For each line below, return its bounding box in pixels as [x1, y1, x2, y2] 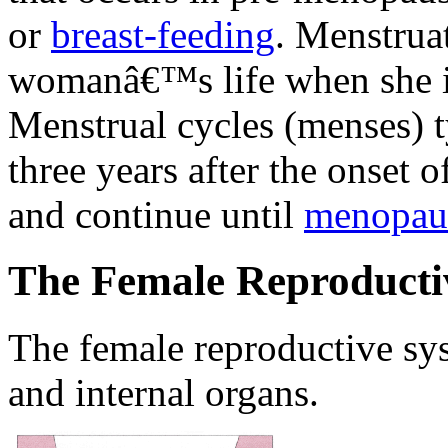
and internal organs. [8, 371, 319, 415]
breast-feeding [51, 12, 275, 56]
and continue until [8, 192, 304, 236]
